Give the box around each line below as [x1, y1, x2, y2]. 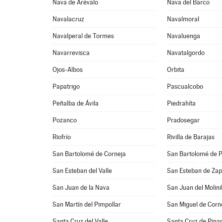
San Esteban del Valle [53, 167, 112, 174]
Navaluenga [167, 32, 201, 40]
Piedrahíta [167, 100, 196, 107]
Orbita [167, 66, 185, 73]
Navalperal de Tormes [53, 32, 114, 40]
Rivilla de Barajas [167, 133, 215, 141]
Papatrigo [53, 83, 80, 90]
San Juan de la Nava [53, 184, 110, 191]
